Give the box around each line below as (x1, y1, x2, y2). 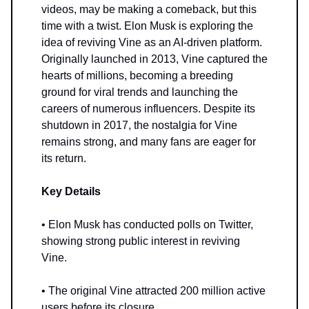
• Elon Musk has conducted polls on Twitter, (41, 218, 253, 230)
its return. (41, 152, 86, 164)
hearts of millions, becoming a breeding (41, 69, 233, 81)
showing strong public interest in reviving (41, 235, 240, 247)
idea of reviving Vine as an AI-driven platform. (41, 36, 262, 48)
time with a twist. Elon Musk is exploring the (41, 19, 253, 32)
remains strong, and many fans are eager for (41, 135, 256, 148)
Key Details (41, 185, 101, 197)
